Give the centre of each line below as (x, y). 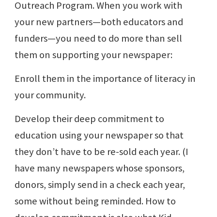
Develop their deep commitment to (89, 119)
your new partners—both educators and (99, 22)
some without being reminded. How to (95, 201)
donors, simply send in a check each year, (100, 185)
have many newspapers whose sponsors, (100, 168)
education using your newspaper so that (99, 135)
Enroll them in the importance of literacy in (105, 79)
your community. (50, 95)
